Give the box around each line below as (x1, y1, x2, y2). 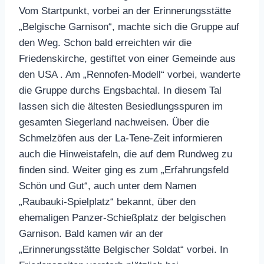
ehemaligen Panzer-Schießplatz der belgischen (19, 212, 226, 223)
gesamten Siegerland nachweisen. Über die (19, 116, 209, 128)
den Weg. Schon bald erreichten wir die (19, 37, 192, 48)
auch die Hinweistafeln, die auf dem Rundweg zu (19, 148, 232, 160)
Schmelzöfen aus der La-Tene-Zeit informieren (19, 132, 222, 144)
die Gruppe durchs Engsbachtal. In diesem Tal (19, 84, 222, 96)
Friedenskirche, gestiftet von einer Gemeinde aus (19, 52, 236, 64)
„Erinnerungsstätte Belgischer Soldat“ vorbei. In (19, 243, 228, 255)
